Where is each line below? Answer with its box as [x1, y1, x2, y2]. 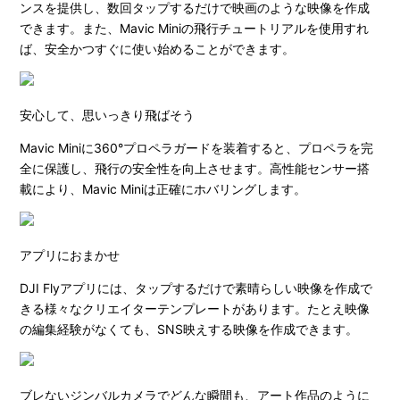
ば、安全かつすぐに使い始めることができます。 [20, 41, 296, 56]
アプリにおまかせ [20, 247, 121, 262]
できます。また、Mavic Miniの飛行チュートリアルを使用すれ [20, 21, 370, 36]
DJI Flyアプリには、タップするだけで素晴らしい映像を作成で [20, 280, 373, 296]
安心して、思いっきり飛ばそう [20, 107, 196, 122]
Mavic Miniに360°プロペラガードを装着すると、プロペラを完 [20, 140, 374, 155]
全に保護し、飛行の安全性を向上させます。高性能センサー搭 [20, 161, 371, 176]
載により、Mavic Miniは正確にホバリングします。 [20, 181, 307, 196]
